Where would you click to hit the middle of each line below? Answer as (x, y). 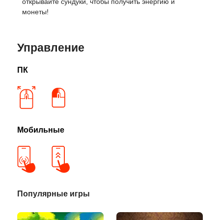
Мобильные (41, 130)
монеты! (35, 12)
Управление (51, 48)
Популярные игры (54, 193)
